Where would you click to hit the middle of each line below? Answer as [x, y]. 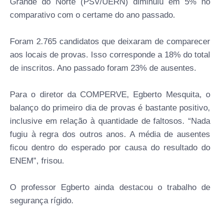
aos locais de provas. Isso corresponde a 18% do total [110, 55]
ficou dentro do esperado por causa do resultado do [110, 147]
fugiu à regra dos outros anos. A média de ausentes [110, 134]
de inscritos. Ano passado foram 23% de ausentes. [103, 68]
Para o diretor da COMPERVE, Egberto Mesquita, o [110, 94]
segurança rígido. [42, 200]
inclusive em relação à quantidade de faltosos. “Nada [110, 121]
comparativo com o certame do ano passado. [93, 15]
